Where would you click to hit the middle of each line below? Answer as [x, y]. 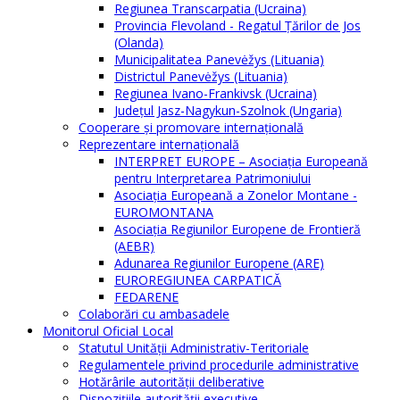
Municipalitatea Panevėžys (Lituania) [219, 60]
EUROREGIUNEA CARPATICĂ [198, 280]
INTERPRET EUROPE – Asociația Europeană [241, 162]
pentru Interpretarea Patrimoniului [212, 179]
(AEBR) [134, 246]
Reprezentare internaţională [159, 145]
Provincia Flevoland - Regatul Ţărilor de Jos [237, 26]
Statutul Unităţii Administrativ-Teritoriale [194, 348]
